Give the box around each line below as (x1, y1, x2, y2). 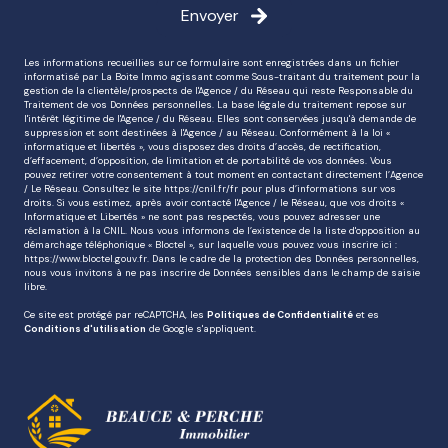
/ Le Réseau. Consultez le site (24, 182, 164, 195)
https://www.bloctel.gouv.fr (24, 252, 147, 265)
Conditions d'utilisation (24, 322, 146, 335)
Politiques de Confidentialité (207, 308, 353, 321)
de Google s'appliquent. (146, 322, 256, 335)
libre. (24, 280, 47, 293)
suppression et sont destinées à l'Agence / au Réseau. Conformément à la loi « (24, 126, 390, 139)
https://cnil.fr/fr (164, 182, 238, 195)
